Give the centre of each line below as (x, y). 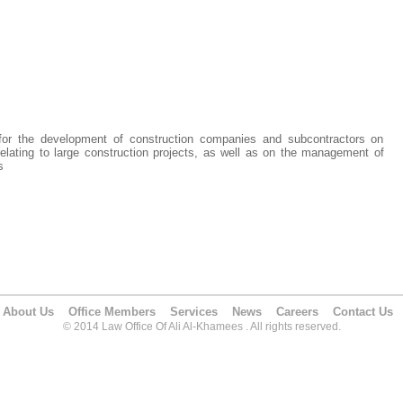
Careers (297, 312)
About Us (28, 312)
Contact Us (363, 312)
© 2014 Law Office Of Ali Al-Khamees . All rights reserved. (201, 327)
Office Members (112, 312)
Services (193, 312)
